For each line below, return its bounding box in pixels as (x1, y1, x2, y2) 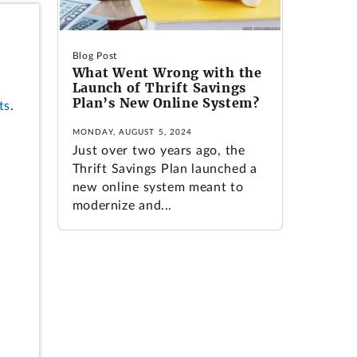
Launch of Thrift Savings (72, 80, 246, 96)
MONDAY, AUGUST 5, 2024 (72, 127, 193, 136)
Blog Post (72, 51, 117, 61)
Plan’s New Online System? (72, 95, 260, 112)
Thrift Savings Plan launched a (72, 162, 258, 175)
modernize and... (72, 198, 172, 212)
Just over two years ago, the (72, 143, 245, 157)
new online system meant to (72, 180, 244, 194)
